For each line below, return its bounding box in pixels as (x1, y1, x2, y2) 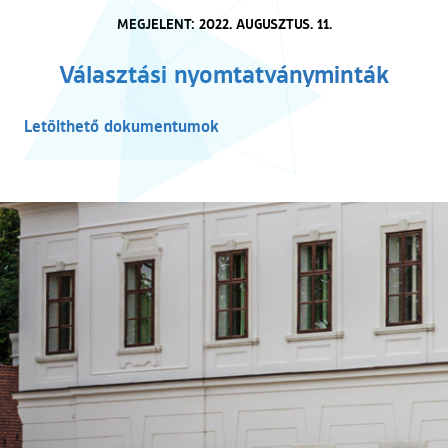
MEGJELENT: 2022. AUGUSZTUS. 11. (116, 13, 332, 33)
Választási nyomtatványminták (59, 57, 389, 89)
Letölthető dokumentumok (24, 114, 219, 136)
